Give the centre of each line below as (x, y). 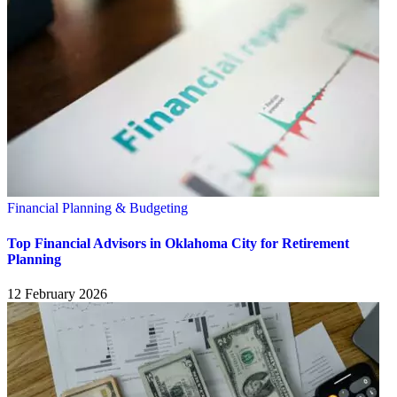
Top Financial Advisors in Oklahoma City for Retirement (178, 243)
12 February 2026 (57, 293)
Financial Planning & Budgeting (97, 208)
